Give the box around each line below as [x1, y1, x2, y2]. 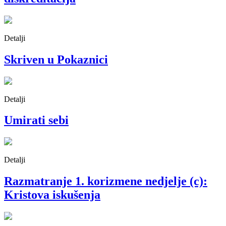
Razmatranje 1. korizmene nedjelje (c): [4, 175, 207, 188]
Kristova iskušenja [4, 188, 100, 202]
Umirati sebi [4, 114, 69, 127]
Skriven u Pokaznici [4, 52, 108, 66]
